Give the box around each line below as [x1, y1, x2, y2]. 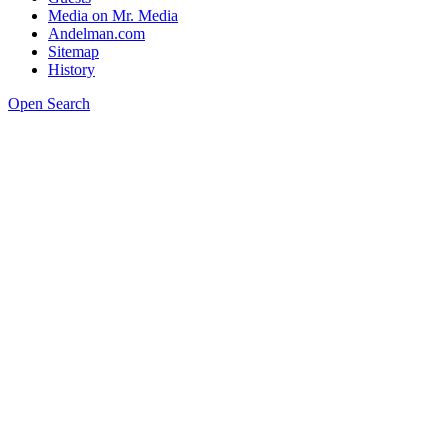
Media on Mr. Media [48, 7, 178, 24]
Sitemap [48, 43, 99, 60]
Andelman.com [48, 25, 145, 42]
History [48, 61, 95, 78]
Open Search [8, 95, 90, 112]
